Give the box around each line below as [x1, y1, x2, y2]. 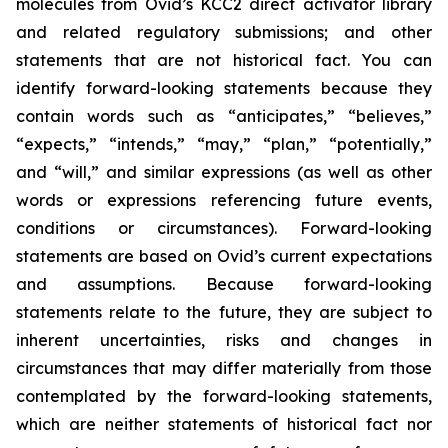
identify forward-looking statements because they [16, 77, 432, 98]
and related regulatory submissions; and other [16, 21, 432, 42]
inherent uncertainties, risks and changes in [16, 329, 432, 350]
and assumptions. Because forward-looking [16, 273, 432, 294]
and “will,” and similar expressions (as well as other [16, 161, 432, 182]
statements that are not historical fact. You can [16, 49, 432, 70]
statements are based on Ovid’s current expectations [16, 245, 432, 266]
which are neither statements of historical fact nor [16, 413, 432, 434]
